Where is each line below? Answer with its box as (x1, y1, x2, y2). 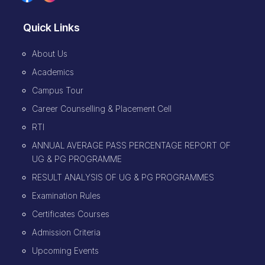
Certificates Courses (31, 208, 109, 219)
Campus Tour (31, 85, 83, 95)
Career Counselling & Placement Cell (31, 103, 172, 114)
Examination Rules (31, 190, 101, 201)
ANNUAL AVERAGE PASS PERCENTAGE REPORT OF (31, 140, 231, 150)
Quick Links (22, 21, 80, 34)
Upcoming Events (31, 245, 99, 256)
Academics (31, 66, 74, 77)
